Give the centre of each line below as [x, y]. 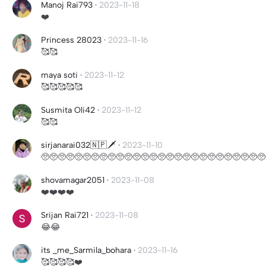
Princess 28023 [71, 40]
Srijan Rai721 [65, 215]
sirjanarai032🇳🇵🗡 [78, 145]
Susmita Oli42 [68, 110]
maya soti [59, 75]
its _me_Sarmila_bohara [86, 250]
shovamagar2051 [73, 180]
